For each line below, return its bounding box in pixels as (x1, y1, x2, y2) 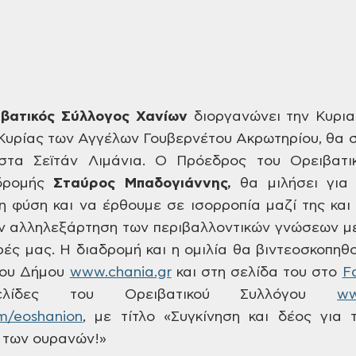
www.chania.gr (69, 265, 172, 280)
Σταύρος (53, 176, 116, 191)
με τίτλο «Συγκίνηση (86, 310, 240, 324)
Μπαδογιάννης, (115, 176, 231, 191)
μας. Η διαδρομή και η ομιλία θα (20, 243, 251, 257)
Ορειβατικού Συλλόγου (93, 288, 338, 302)
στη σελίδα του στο (195, 265, 342, 280)
